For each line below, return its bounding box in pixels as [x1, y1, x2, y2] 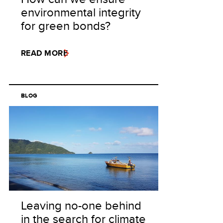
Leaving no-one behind [21, 197, 141, 214]
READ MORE [21, 47, 68, 59]
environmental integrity [21, 3, 141, 20]
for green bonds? [21, 17, 111, 34]
